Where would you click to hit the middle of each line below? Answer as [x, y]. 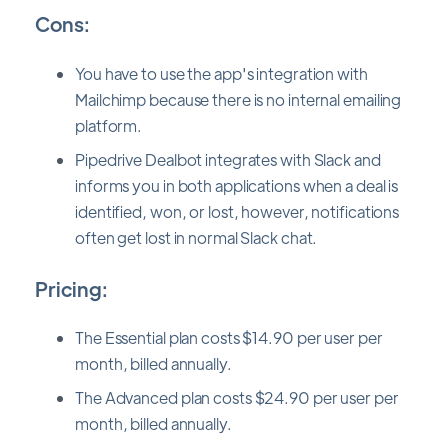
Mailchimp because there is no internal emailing [238, 99]
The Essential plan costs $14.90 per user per [229, 338]
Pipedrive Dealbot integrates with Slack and [228, 159]
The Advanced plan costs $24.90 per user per [237, 398]
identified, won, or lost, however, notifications [237, 211]
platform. [109, 125]
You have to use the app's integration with [221, 73]
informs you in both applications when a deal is [237, 185]
